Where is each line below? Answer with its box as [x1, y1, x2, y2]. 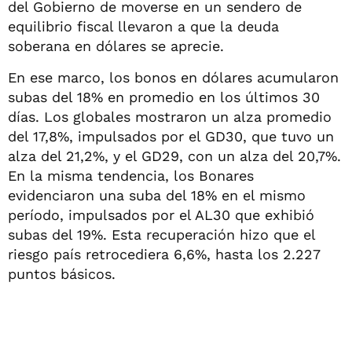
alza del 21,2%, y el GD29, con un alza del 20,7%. [8, 148, 341, 164]
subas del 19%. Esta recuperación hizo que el [8, 226, 315, 243]
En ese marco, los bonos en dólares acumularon [8, 69, 339, 86]
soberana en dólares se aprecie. [8, 38, 224, 54]
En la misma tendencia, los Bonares [8, 167, 254, 184]
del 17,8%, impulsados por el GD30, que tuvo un [8, 128, 334, 145]
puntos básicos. [8, 266, 115, 282]
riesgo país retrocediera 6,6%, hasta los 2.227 [8, 246, 320, 262]
